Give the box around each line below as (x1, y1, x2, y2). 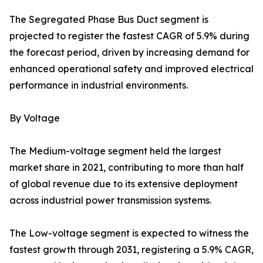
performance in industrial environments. (9, 79, 188, 92)
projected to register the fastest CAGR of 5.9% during (9, 30, 249, 42)
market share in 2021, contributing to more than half (9, 161, 244, 174)
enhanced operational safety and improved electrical (9, 63, 254, 75)
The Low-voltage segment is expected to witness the (9, 227, 249, 240)
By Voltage (9, 112, 60, 124)
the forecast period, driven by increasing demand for (9, 46, 249, 59)
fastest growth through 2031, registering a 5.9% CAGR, (9, 244, 254, 256)
